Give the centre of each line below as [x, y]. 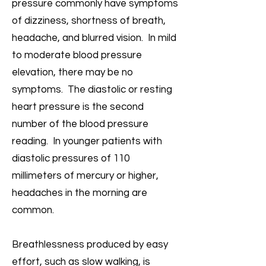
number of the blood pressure [80, 124]
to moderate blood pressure [77, 55]
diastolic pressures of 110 [71, 159]
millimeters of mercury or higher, [85, 176]
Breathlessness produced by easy [90, 245]
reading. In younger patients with [87, 141]
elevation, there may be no [72, 72]
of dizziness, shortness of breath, [89, 21]
